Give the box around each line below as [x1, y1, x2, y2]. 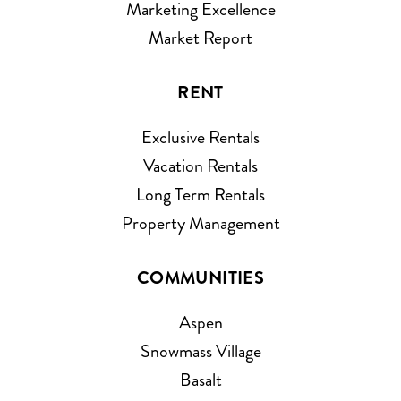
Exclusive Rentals [141, 124, 260, 150]
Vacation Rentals [143, 152, 258, 179]
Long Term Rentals [136, 181, 265, 208]
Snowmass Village [140, 337, 261, 364]
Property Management [121, 209, 280, 236]
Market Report [149, 24, 252, 51]
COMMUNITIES [136, 264, 265, 291]
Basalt [179, 366, 222, 393]
